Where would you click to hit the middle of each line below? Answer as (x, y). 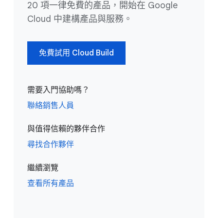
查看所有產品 (51, 184)
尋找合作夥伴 (51, 145)
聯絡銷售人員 (51, 106)
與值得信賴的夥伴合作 (66, 129)
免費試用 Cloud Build (76, 53)
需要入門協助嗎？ (58, 90)
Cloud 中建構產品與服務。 (80, 19)
